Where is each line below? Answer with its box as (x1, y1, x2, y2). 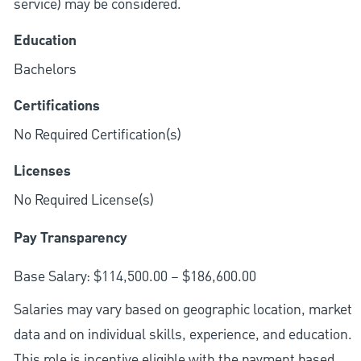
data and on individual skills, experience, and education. (13, 325, 352, 346)
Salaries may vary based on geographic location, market (13, 300, 352, 321)
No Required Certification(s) (13, 125, 181, 146)
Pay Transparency (13, 227, 127, 251)
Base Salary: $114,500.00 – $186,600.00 (13, 267, 256, 288)
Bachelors (13, 60, 77, 81)
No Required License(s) (13, 190, 154, 211)
